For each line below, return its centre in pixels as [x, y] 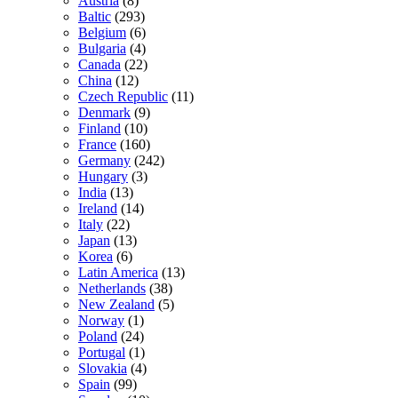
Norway [101, 321]
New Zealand [116, 305]
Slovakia [103, 369]
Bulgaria [102, 49]
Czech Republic [123, 97]
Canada [99, 65]
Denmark [104, 113]
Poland [98, 337]
